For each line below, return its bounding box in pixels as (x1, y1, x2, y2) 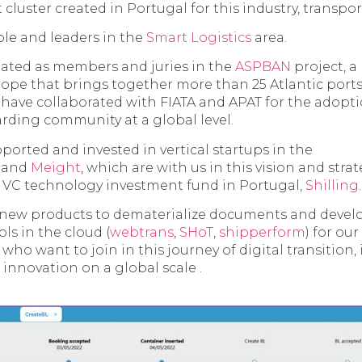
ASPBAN (235, 59, 291, 75)
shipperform (219, 225, 305, 241)
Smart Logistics (146, 29, 251, 45)
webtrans (110, 225, 174, 241)
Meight (31, 159, 81, 175)
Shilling (305, 177, 359, 193)
